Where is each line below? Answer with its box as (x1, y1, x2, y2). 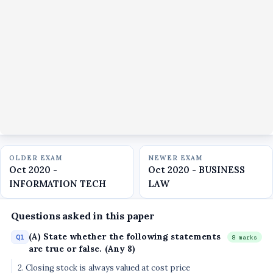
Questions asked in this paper (11, 209, 154, 222)
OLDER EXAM (9, 153, 63, 162)
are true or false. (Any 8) (29, 243, 135, 254)
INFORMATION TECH (9, 177, 107, 190)
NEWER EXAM (148, 153, 203, 162)
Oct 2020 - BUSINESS (148, 163, 246, 175)
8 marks (232, 233, 258, 241)
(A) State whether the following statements (29, 230, 221, 242)
